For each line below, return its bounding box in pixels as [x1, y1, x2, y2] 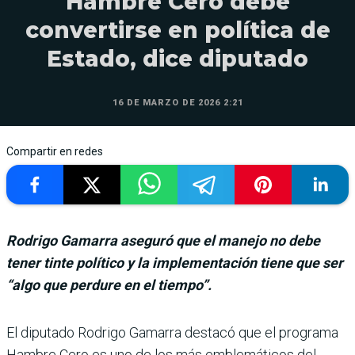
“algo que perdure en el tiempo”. [6, 276, 212, 293]
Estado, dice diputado [47, 44, 308, 72]
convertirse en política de [25, 16, 330, 44]
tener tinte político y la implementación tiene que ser [6, 254, 343, 271]
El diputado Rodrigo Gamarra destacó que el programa [6, 323, 338, 341]
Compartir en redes [6, 144, 103, 158]
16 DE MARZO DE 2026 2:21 [112, 97, 243, 108]
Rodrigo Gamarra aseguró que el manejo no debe [6, 231, 320, 249]
